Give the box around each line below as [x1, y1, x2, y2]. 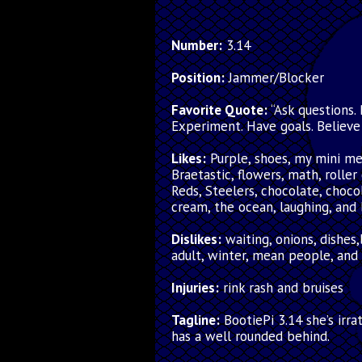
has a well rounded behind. [171, 327, 330, 345]
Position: [171, 69, 225, 86]
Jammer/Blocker [225, 69, 324, 86]
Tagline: [171, 311, 220, 329]
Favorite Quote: [171, 101, 267, 119]
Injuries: [171, 279, 219, 297]
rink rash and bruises [219, 279, 343, 297]
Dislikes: [171, 230, 221, 248]
